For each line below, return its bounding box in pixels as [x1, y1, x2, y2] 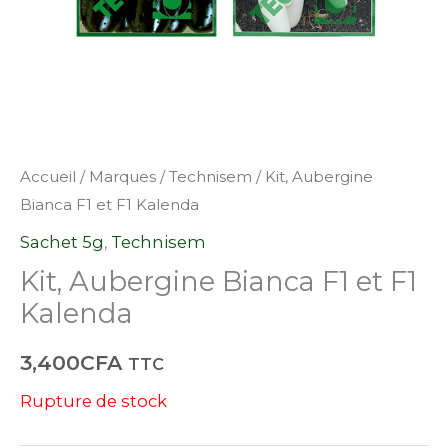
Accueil [20, 166, 76, 186]
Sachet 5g [20, 231, 104, 252]
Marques [89, 166, 156, 186]
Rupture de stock [20, 391, 167, 412]
